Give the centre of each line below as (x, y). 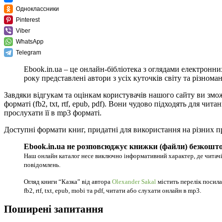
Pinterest (28, 20)
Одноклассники (37, 9)
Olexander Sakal (134, 182)
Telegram (28, 53)
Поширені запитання (54, 209)
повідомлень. (42, 165)
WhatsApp (30, 42)
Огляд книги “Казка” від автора (68, 182)
